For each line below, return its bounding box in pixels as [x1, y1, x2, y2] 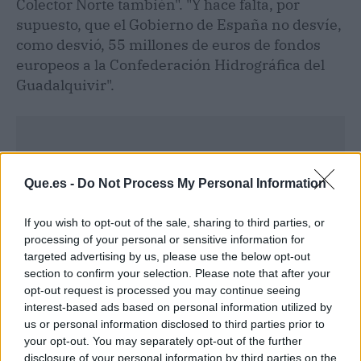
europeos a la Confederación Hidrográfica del [16, 55, 325, 74]
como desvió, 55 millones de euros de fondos [16, 35, 321, 54]
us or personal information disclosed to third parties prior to [24, 317, 325, 330]
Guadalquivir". [16, 75, 114, 94]
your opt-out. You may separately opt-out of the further [24, 334, 302, 347]
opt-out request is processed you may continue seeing [24, 283, 301, 297]
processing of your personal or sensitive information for [24, 232, 305, 246]
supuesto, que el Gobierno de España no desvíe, [16, 15, 342, 34]
